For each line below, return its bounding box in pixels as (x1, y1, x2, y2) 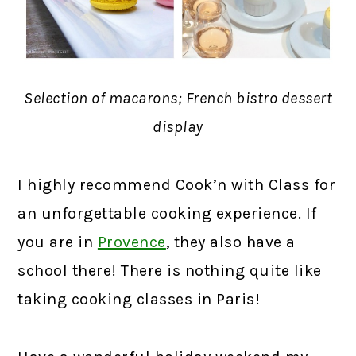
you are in (17, 233, 98, 252)
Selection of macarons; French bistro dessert (24, 89, 332, 108)
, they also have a (165, 233, 296, 252)
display (153, 118, 203, 137)
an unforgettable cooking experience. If (17, 204, 317, 223)
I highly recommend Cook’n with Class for (17, 176, 336, 195)
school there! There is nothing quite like (17, 261, 322, 281)
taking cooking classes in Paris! (17, 290, 265, 309)
